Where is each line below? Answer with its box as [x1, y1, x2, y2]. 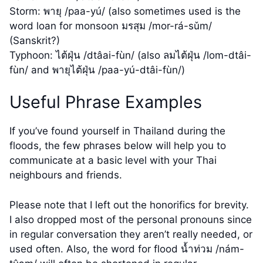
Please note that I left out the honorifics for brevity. [9, 198, 249, 211]
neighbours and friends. [9, 169, 122, 181]
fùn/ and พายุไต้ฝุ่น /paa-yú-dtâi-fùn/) [9, 63, 185, 76]
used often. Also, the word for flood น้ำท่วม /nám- [9, 242, 244, 255]
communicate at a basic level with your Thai [9, 154, 217, 167]
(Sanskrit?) [9, 34, 60, 46]
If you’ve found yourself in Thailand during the [9, 125, 225, 137]
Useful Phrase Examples [9, 92, 202, 113]
